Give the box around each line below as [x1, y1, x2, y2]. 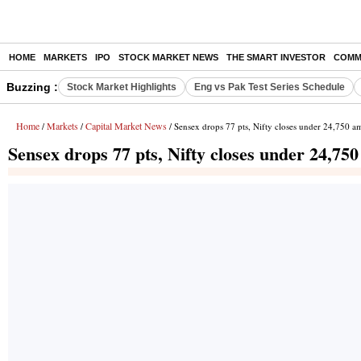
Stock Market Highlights [67, 81, 176, 93]
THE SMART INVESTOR [226, 52, 326, 62]
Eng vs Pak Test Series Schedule [194, 81, 345, 93]
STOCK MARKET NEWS [118, 52, 218, 62]
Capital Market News [85, 119, 167, 132]
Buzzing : [6, 81, 58, 93]
